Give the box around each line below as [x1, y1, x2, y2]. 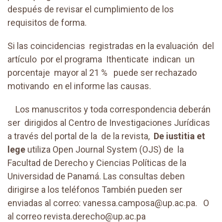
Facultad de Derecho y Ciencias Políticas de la [7, 158, 186, 168]
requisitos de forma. [7, 17, 89, 28]
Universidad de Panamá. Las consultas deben [7, 171, 185, 181]
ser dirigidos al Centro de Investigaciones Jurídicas [7, 117, 210, 128]
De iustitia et [154, 131, 205, 141]
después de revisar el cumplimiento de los [7, 4, 174, 14]
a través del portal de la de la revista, [7, 131, 154, 141]
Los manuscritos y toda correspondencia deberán [7, 104, 211, 114]
